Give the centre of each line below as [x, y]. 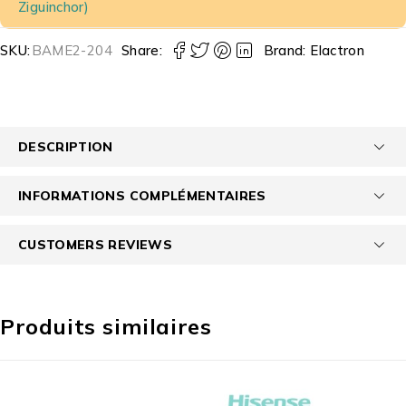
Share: [142, 50]
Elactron [338, 50]
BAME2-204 [72, 50]
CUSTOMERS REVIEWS [95, 244]
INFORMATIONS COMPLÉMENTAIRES [142, 195]
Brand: [287, 50]
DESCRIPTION [66, 146]
